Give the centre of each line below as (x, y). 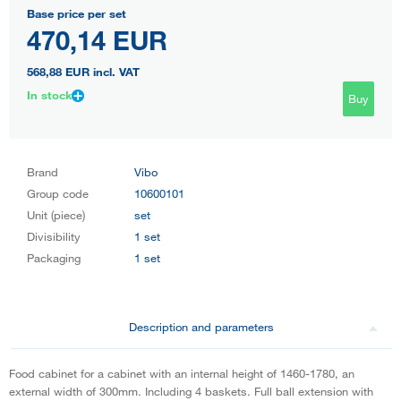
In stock (49, 94)
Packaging (54, 257)
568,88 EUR (58, 71)
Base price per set (77, 13)
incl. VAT (115, 71)
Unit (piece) (56, 214)
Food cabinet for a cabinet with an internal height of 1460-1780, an (182, 373)
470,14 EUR (97, 39)
